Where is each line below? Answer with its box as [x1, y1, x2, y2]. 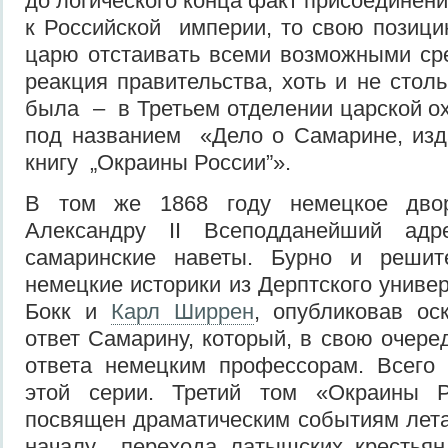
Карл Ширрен [110, 298, 254, 324]
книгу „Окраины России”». [25, 149, 291, 175]
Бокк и [25, 298, 111, 324]
